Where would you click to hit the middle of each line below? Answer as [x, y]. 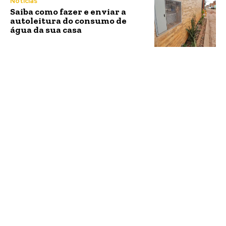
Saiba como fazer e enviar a [68, 11]
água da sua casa [46, 30]
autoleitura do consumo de [68, 20]
